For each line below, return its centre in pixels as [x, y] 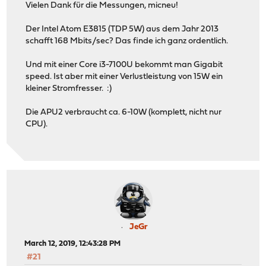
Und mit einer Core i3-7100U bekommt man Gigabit [124, 65]
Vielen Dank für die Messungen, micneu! [102, 6]
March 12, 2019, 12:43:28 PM [73, 243]
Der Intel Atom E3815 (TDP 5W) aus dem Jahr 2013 [122, 30]
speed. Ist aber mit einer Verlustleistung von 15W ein [124, 77]
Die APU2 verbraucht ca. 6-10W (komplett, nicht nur [124, 113]
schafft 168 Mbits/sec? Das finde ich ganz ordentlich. [127, 42]
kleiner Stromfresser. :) [69, 89]
